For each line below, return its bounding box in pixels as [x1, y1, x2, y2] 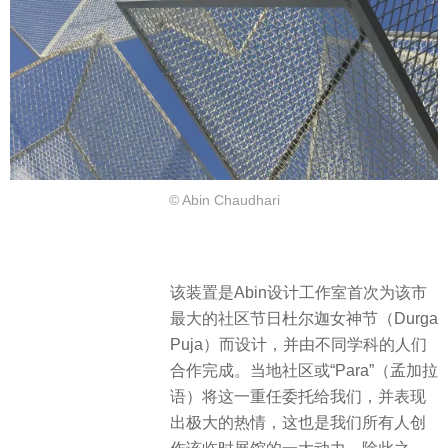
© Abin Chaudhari [168, 192, 280, 209]
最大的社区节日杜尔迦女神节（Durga [170, 309, 438, 327]
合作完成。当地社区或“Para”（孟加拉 [170, 361, 438, 379]
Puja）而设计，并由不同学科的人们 [170, 335, 427, 353]
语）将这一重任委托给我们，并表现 [170, 387, 426, 405]
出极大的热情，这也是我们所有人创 [170, 413, 426, 431]
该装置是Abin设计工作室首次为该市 [170, 283, 427, 301]
